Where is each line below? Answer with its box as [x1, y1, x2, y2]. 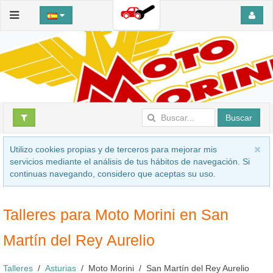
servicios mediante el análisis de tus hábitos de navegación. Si [10, 156, 250, 166]
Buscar [225, 112, 252, 122]
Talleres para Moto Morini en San [3, 205, 229, 223]
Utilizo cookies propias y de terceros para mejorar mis [10, 144, 217, 154]
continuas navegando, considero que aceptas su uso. [10, 168, 216, 179]
